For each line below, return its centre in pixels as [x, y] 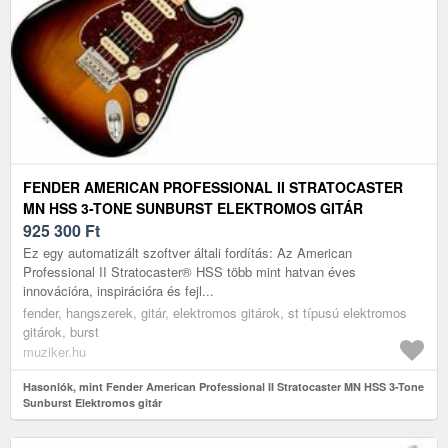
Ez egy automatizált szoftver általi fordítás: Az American [187, 252]
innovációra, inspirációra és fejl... [118, 290]
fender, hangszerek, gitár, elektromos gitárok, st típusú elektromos [215, 312]
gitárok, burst [61, 331]
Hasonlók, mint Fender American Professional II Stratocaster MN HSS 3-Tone [224, 386]
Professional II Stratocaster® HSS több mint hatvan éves [189, 271]
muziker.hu [54, 351]
